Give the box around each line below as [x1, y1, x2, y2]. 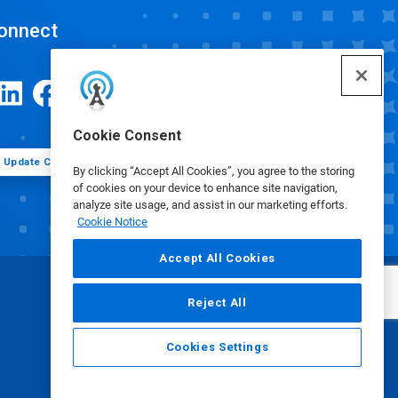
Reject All [187, 296, 247, 309]
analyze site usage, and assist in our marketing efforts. [73, 198, 347, 211]
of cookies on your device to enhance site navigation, [73, 181, 338, 195]
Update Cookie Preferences [3, 155, 147, 168]
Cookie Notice [77, 215, 147, 228]
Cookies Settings [165, 340, 269, 354]
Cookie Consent [73, 127, 181, 144]
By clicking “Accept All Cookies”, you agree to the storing [73, 164, 354, 178]
